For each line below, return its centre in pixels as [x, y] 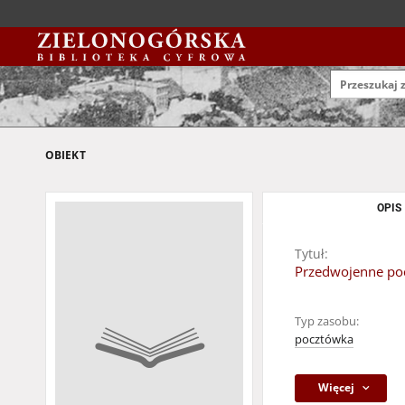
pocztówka [324, 339]
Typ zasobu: [327, 321]
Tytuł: [311, 254]
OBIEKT [66, 155]
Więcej [337, 387]
